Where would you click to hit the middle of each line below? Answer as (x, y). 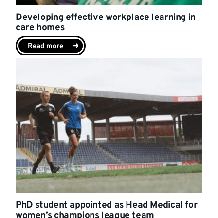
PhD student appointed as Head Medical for (107, 205)
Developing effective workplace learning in (106, 18)
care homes (40, 28)
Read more (45, 47)
